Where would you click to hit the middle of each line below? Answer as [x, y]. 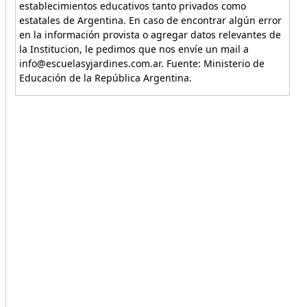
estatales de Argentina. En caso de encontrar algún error [150, 20]
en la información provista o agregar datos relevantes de [150, 35]
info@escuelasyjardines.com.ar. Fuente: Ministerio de [142, 63]
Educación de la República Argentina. [105, 78]
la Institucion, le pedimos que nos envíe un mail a [134, 49]
